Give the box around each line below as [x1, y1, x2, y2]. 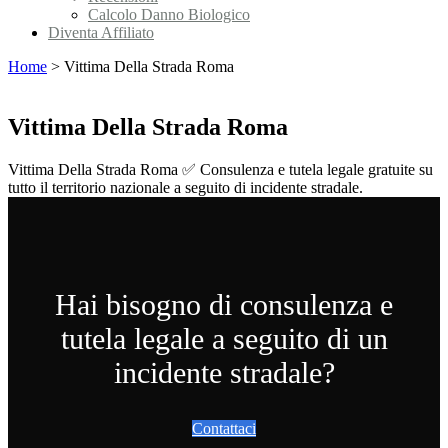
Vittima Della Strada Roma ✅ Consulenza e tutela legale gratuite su [8, 160, 433, 178]
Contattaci [192, 420, 256, 437]
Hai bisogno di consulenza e [55, 288, 393, 321]
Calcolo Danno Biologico [88, 6, 250, 23]
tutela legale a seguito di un [60, 322, 388, 355]
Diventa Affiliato [48, 24, 154, 41]
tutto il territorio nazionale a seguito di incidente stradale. [8, 178, 363, 196]
